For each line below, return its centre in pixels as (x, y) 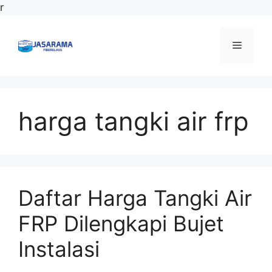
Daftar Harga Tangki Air (135, 198)
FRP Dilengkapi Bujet (121, 223)
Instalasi (59, 249)
